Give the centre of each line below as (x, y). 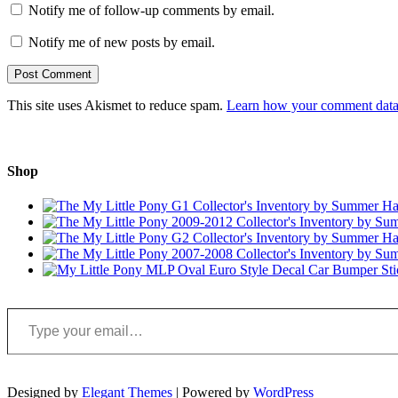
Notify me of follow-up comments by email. (151, 11)
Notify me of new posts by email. (122, 43)
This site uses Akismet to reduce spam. (117, 106)
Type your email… (28, 307)
